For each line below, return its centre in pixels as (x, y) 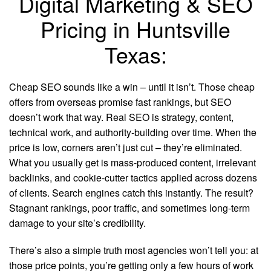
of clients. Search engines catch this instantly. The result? (131, 193)
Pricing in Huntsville (135, 29)
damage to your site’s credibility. (77, 223)
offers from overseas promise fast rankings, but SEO (120, 102)
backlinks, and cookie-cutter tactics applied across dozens (133, 178)
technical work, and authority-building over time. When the (133, 132)
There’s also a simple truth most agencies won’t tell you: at (134, 250)
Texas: (135, 54)
